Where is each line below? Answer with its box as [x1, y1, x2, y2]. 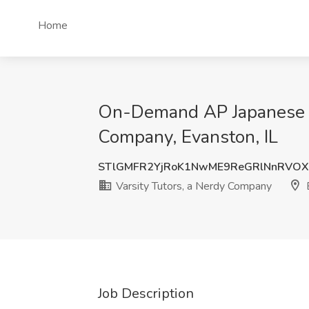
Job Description [98, 284, 194, 303]
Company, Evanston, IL [98, 125, 278, 149]
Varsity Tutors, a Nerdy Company [113, 179, 272, 194]
